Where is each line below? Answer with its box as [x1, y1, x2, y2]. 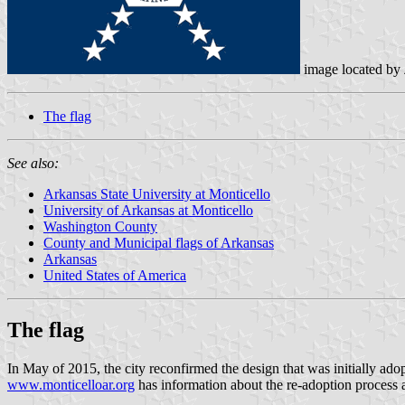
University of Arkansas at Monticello [43, 202, 253, 218]
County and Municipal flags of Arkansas [43, 234, 274, 250]
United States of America [43, 267, 186, 283]
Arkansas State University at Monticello [43, 185, 270, 202]
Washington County [43, 218, 157, 234]
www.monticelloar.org [7, 376, 135, 392]
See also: [7, 155, 59, 171]
